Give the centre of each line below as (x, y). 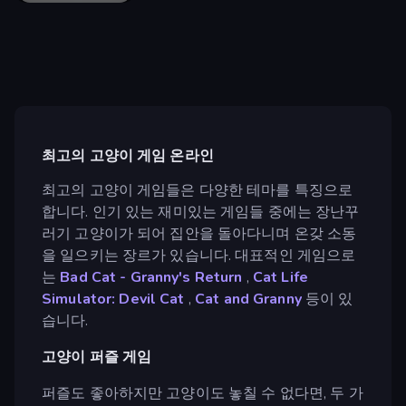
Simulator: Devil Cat (113, 299)
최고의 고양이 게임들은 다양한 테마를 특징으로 (198, 190)
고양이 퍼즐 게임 (97, 357)
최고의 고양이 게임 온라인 (128, 156)
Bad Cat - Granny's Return (151, 277)
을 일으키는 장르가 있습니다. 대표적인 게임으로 (199, 255)
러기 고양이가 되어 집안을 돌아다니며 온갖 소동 (199, 233)
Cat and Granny (248, 299)
